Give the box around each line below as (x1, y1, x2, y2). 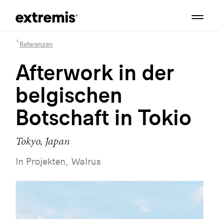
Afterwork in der (16, 58, 175, 86)
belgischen (16, 81, 122, 109)
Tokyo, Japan (16, 133, 70, 149)
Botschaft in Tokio (16, 103, 192, 131)
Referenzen (20, 40, 53, 48)
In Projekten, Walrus (16, 155, 101, 167)
